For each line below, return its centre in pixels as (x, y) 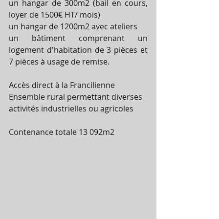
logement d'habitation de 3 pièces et (78, 50)
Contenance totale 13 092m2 (62, 132)
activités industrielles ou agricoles (71, 108)
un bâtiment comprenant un (78, 38)
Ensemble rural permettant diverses (77, 97)
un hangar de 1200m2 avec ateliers (73, 26)
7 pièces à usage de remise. (59, 61)
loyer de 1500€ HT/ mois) (55, 14)
